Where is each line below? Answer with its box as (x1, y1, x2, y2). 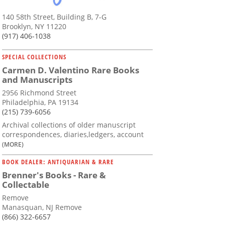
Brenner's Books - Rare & (2, 169, 106, 181)
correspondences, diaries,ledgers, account (2, 129, 144, 139)
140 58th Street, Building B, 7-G (2, 12, 106, 22)
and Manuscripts (2, 73, 72, 85)
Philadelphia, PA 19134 (2, 97, 78, 107)
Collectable (2, 178, 49, 190)
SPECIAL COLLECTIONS (2, 52, 66, 61)
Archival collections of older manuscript (2, 120, 136, 130)
